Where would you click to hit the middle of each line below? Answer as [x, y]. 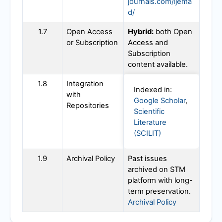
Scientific [149, 112]
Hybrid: [141, 32]
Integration [85, 84]
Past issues [147, 159]
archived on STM [157, 170]
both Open [173, 32]
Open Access [89, 32]
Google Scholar [160, 101]
